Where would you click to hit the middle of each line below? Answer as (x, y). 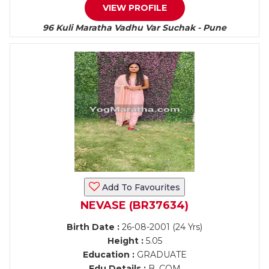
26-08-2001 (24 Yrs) (161, 227)
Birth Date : (93, 227)
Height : (125, 241)
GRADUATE (160, 255)
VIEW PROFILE (134, 8)
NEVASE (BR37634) (134, 205)
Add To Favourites (140, 187)
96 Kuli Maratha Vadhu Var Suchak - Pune (134, 28)
